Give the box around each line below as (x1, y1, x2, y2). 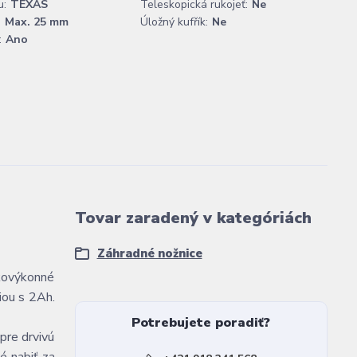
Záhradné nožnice (96, 245, 202, 261)
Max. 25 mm (5, 14, 69, 29)
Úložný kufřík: (140, 14, 208, 29)
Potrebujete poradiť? (131, 314, 271, 331)
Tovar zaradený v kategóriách (74, 207, 312, 229)
